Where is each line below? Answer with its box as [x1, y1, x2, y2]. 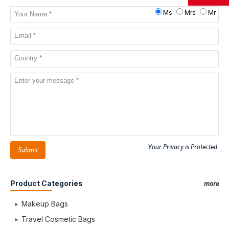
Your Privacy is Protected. [148, 143, 219, 151]
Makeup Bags [21, 199, 68, 208]
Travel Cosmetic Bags [21, 215, 95, 223]
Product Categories [10, 179, 83, 188]
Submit [18, 146, 38, 154]
